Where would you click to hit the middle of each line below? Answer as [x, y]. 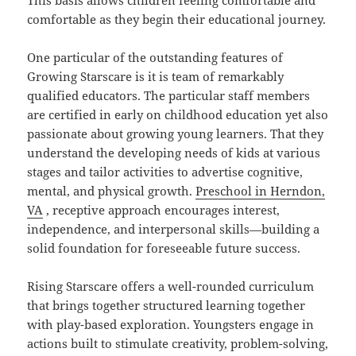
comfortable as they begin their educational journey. [177, 19]
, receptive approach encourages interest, [162, 210]
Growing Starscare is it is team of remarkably [156, 77]
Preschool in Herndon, [261, 191]
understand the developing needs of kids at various [174, 153]
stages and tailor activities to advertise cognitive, [165, 172]
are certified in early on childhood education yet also [178, 115]
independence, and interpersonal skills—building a [174, 229]
